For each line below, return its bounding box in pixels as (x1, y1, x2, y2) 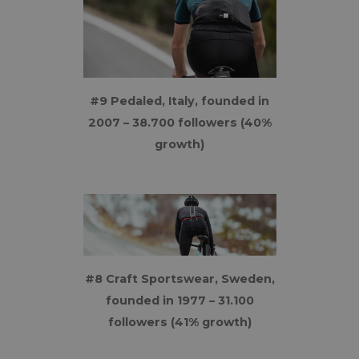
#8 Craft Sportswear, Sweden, (84, 272, 275, 286)
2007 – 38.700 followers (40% (87, 115, 272, 130)
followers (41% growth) (107, 315, 252, 329)
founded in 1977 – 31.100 (105, 293, 254, 308)
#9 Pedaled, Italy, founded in (90, 94, 269, 108)
